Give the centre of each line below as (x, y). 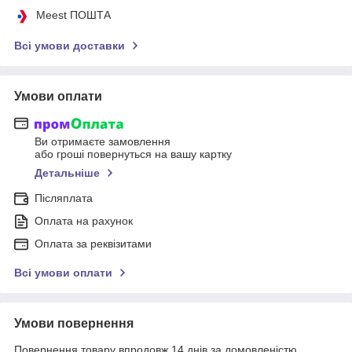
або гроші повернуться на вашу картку (133, 154)
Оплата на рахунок (84, 221)
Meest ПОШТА (73, 15)
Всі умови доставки (70, 45)
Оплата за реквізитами (93, 244)
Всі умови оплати (63, 273)
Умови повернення (74, 324)
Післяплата (64, 198)
